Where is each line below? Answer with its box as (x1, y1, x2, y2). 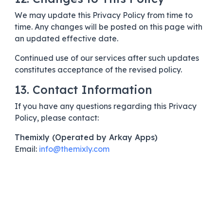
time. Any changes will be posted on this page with (15, 21, 202, 32)
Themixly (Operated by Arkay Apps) (15, 132, 158, 142)
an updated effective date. (15, 33, 118, 43)
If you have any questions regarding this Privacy (15, 101, 197, 111)
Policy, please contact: (15, 112, 99, 123)
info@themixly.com (39, 144, 109, 154)
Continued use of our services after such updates (15, 53, 199, 63)
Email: (15, 144, 39, 154)
